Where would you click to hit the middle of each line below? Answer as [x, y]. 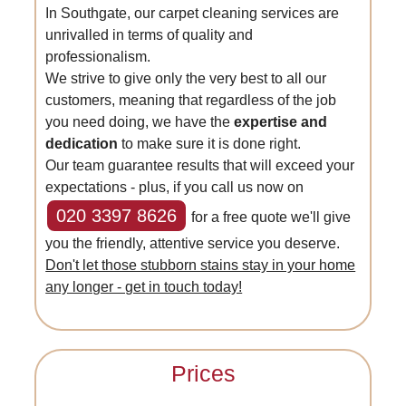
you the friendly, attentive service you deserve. [193, 243]
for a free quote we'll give [270, 217]
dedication [82, 144]
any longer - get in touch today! [144, 287]
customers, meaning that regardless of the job [191, 100]
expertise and [281, 122]
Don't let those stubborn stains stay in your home [201, 265]
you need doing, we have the [140, 122]
